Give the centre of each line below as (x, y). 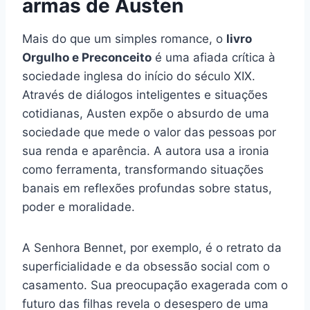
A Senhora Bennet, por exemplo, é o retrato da (152, 248)
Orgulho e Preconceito (87, 58)
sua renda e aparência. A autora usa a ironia (146, 151)
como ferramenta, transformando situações (143, 170)
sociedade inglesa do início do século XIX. (139, 76)
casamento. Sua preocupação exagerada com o (155, 285)
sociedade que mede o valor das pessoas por (149, 133)
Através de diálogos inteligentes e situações (145, 95)
